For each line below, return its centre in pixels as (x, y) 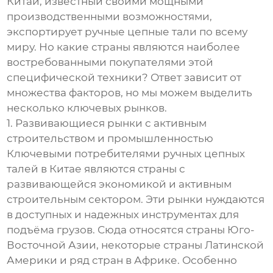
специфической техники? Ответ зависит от (124, 77)
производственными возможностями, (110, 16)
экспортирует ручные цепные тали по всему (127, 31)
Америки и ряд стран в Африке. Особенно (122, 260)
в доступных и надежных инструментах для (123, 214)
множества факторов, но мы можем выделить (130, 92)
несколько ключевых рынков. (87, 108)
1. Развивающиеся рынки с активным (107, 123)
